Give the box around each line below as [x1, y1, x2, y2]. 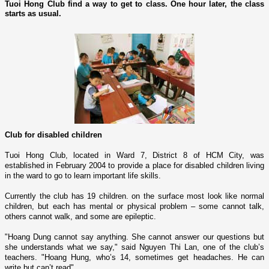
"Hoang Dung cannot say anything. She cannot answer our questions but [5, 232, 264, 241]
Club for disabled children [5, 130, 102, 139]
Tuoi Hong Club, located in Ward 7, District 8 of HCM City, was [5, 150, 264, 160]
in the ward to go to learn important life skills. [5, 171, 161, 180]
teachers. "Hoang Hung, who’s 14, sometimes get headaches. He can [5, 252, 264, 262]
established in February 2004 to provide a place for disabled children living [5, 160, 264, 170]
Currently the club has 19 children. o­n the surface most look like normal [5, 191, 264, 201]
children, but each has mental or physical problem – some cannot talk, [5, 201, 264, 211]
